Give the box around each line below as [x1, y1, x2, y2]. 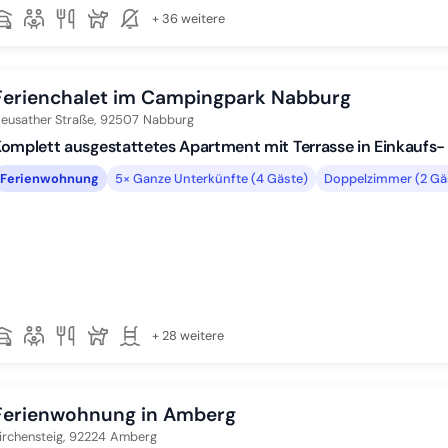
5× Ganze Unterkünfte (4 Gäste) [115, 169, 308, 187]
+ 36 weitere [152, 10, 225, 27]
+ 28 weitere [152, 327, 224, 344]
